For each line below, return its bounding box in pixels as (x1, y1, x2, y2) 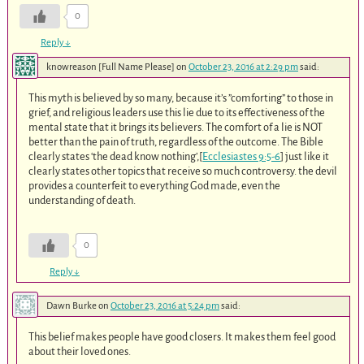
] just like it (280, 149, 330, 162)
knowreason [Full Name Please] (45, 61, 175, 72)
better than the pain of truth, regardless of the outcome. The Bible (28, 135, 324, 148)
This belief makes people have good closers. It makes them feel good (28, 331, 336, 344)
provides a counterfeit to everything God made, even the (28, 179, 281, 192)
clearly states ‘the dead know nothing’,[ (28, 149, 203, 162)
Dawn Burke (45, 301, 97, 312)
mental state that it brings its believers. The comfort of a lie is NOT (28, 120, 323, 133)
